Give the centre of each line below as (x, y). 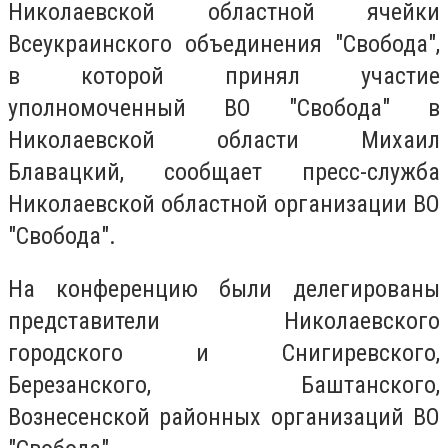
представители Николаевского (224, 321)
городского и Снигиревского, (224, 353)
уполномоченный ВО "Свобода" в (224, 107)
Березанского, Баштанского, (224, 385)
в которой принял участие (224, 75)
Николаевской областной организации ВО (224, 203)
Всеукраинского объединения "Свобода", (224, 43)
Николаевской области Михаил (224, 139)
